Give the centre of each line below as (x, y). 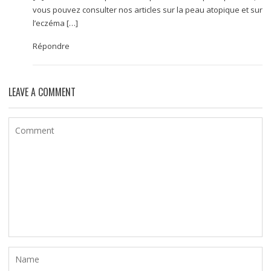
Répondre (51, 46)
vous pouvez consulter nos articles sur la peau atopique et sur (147, 9)
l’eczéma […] (55, 23)
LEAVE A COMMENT (42, 92)
